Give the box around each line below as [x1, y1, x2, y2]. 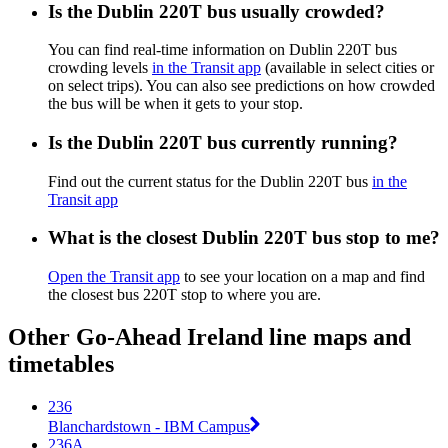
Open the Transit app [48, 268, 180, 286]
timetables [8, 351, 114, 378]
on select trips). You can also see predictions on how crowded [48, 77, 435, 95]
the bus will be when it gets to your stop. [48, 95, 303, 113]
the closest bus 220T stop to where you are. [48, 286, 321, 304]
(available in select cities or [261, 59, 434, 77]
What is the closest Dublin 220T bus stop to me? [48, 227, 440, 249]
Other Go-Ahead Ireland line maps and [8, 324, 411, 351]
